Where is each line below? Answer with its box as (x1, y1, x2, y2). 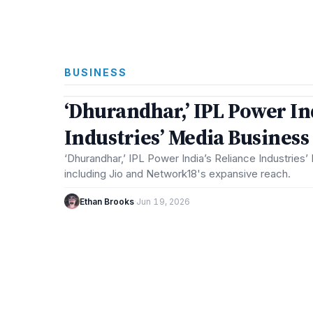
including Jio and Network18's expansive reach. (64, 167, 291, 180)
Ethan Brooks (80, 196, 134, 207)
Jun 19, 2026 (136, 196, 191, 207)
